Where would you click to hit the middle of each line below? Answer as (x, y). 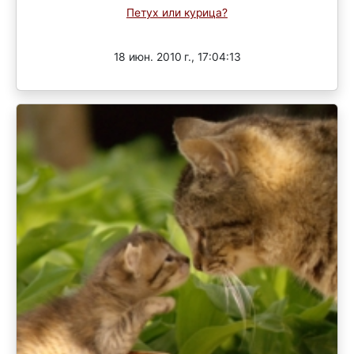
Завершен (177, 29)
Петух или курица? (177, 12)
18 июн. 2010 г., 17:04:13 (177, 57)
